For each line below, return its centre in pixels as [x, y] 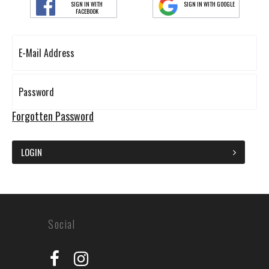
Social [62, 224]
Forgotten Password [53, 116]
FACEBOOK [87, 11]
